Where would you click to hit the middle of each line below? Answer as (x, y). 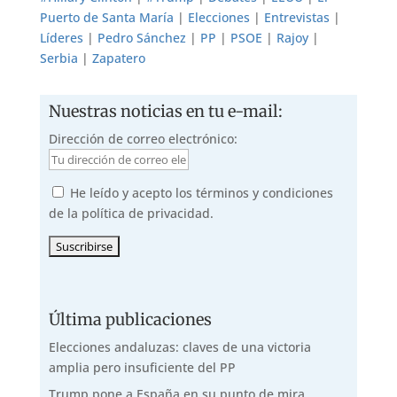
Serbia (58, 58)
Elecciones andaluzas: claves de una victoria (179, 347)
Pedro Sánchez (141, 38)
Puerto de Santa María (106, 18)
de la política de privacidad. (131, 214)
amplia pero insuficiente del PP (142, 368)
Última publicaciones (130, 320)
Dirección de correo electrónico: (143, 139)
